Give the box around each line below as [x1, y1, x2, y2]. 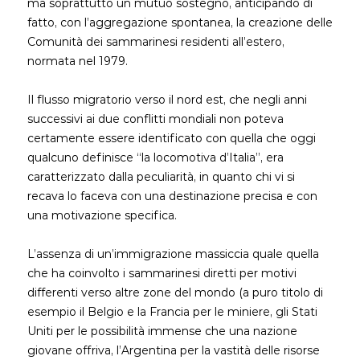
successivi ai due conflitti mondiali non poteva [27, 112, 284, 126]
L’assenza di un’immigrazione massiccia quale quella [27, 247, 319, 261]
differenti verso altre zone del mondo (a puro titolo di [27, 285, 323, 300]
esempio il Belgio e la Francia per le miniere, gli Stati [27, 305, 317, 319]
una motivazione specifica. [27, 208, 180, 223]
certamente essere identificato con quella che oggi [27, 131, 316, 145]
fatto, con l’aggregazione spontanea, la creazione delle [27, 15, 333, 30]
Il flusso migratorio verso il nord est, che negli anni [27, 92, 307, 107]
